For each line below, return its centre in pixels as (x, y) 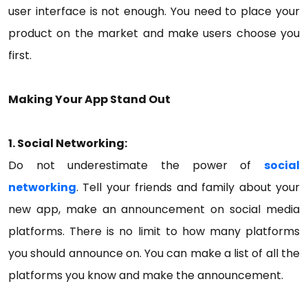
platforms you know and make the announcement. (147, 275)
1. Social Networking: (68, 143)
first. (21, 55)
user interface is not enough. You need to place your (154, 11)
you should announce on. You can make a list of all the (154, 253)
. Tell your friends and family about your (188, 187)
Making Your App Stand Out (89, 99)
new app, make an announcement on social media (154, 209)
